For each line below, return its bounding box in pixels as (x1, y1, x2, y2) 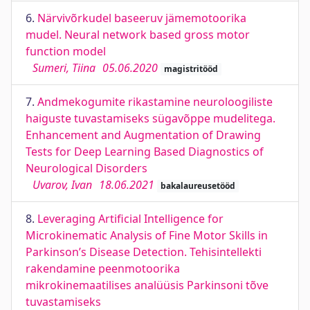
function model (26, 44, 106, 59)
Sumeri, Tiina (33, 60, 95, 75)
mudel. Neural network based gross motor (26, 27, 250, 42)
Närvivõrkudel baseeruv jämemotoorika (37, 10, 246, 26)
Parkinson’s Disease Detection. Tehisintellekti (26, 244, 262, 259)
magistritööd (163, 63, 218, 75)
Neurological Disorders (26, 161, 147, 176)
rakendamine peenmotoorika (26, 261, 180, 276)
